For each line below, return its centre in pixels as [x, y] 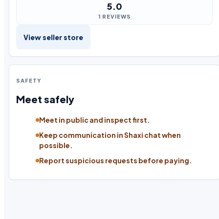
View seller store [53, 37]
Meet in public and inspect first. [95, 120]
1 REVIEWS [114, 17]
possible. [56, 145]
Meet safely [45, 99]
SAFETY [29, 81]
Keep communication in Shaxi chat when [110, 135]
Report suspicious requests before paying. [116, 161]
